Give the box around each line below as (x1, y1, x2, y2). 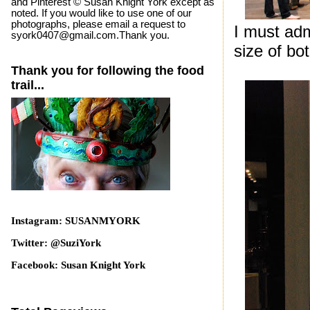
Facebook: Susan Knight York (10, 259, 145, 271)
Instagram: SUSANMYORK (10, 215, 140, 227)
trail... (10, 77, 44, 92)
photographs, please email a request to (10, 18, 185, 30)
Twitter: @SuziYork (10, 237, 101, 249)
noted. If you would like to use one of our (10, 7, 192, 19)
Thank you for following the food (10, 63, 204, 77)
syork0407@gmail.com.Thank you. (10, 29, 170, 41)
